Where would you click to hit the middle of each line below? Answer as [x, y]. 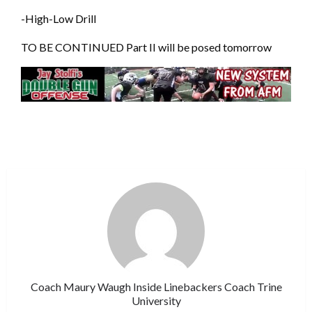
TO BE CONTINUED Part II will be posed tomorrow [146, 47]
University [156, 300]
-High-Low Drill [58, 18]
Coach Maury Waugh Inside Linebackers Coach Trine [156, 286]
